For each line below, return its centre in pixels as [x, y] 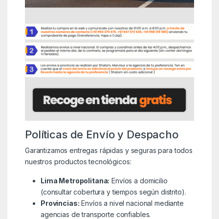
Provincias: [60, 203]
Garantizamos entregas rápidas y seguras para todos [109, 150]
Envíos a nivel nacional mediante [131, 203]
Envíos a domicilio [139, 180]
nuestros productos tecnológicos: [78, 161]
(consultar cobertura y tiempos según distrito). [113, 192]
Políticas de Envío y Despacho [101, 134]
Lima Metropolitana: [75, 180]
